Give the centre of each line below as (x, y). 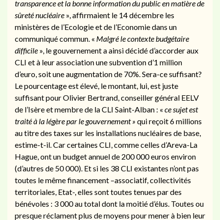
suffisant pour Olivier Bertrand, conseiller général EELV (107, 97)
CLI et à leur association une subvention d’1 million (98, 62)
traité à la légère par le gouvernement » (75, 121)
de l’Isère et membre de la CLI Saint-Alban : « (90, 109)
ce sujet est (181, 109)
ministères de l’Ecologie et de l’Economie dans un (96, 27)
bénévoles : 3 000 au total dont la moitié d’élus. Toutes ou (109, 203)
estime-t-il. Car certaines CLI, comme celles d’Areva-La (106, 144)
